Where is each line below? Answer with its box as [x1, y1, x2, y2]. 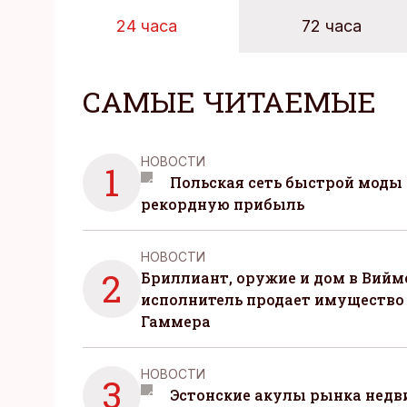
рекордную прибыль [141, 194, 304, 213]
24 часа [115, 16, 177, 35]
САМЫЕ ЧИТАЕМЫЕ [83, 82, 376, 121]
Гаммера [141, 312, 211, 331]
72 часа [302, 16, 362, 35]
